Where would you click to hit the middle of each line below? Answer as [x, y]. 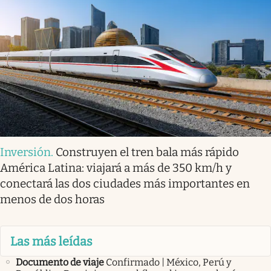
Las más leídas [51, 241]
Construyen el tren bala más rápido [147, 152]
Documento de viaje [60, 262]
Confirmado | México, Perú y [168, 262]
